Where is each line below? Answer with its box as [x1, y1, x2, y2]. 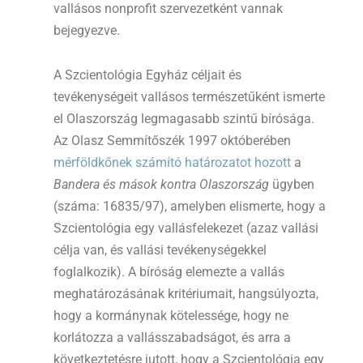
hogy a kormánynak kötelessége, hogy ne [53, 308, 288, 324]
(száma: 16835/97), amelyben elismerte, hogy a [53, 199, 326, 215]
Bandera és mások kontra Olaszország [53, 177, 269, 193]
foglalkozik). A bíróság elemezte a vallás [53, 264, 284, 280]
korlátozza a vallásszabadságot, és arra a [53, 330, 291, 346]
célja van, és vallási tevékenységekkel [53, 242, 267, 258]
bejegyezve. [53, 23, 120, 39]
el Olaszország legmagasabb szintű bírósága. [53, 111, 314, 127]
